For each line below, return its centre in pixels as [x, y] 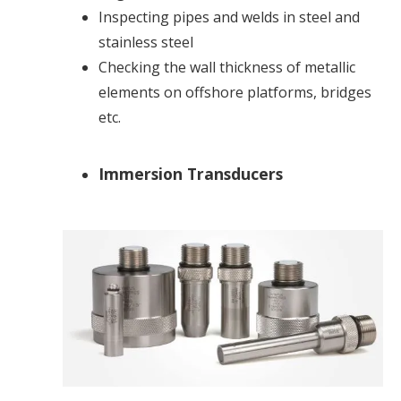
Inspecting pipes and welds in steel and [229, 17]
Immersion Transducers [191, 174]
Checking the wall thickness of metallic [227, 68]
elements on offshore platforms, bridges [235, 93]
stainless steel [146, 43]
